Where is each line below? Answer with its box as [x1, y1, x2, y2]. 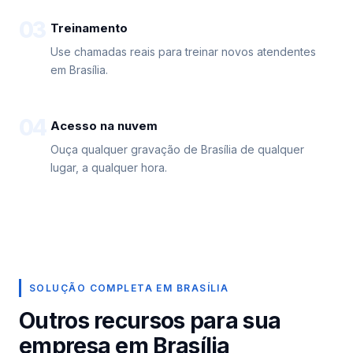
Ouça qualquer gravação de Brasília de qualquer [50, 143, 304, 156]
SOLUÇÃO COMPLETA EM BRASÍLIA [29, 282, 229, 294]
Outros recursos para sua [19, 307, 281, 334]
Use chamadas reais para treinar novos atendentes [50, 45, 316, 58]
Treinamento [50, 20, 128, 35]
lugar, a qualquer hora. [50, 161, 167, 174]
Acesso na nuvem [50, 118, 158, 133]
